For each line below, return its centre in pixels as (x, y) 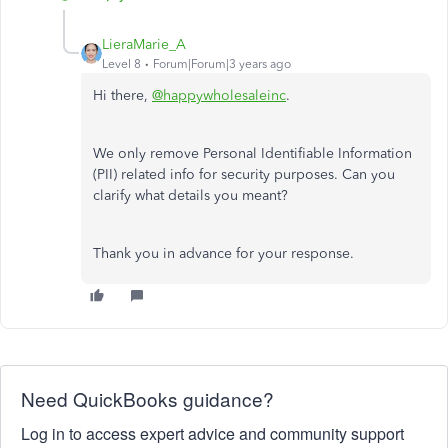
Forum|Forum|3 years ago (222, 64)
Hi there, (122, 95)
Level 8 (121, 64)
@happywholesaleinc (219, 95)
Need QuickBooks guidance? (147, 398)
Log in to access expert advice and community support (212, 433)
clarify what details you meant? (190, 195)
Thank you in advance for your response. (223, 253)
